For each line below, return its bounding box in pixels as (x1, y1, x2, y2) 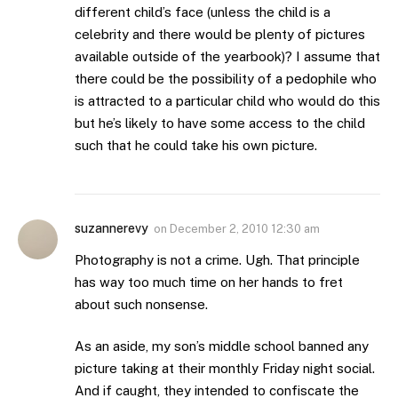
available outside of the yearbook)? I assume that (75, 48, 380, 64)
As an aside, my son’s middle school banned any (75, 338, 369, 354)
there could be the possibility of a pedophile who (75, 70, 377, 86)
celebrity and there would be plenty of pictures (75, 26, 365, 42)
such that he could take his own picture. (75, 137, 317, 153)
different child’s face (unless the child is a (75, 4, 330, 20)
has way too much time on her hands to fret (75, 274, 343, 290)
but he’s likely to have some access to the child (75, 115, 365, 131)
